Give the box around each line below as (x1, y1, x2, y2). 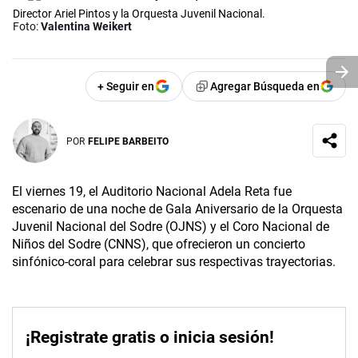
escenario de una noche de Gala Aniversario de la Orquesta (12, 201, 343, 217)
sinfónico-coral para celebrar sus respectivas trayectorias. (12, 254, 336, 270)
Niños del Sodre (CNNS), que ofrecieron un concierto (12, 237, 305, 253)
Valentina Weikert (41, 20, 132, 34)
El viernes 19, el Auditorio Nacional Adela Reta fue (12, 184, 292, 200)
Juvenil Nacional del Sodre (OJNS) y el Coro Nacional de (12, 219, 329, 235)
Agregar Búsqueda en (210, 80, 320, 93)
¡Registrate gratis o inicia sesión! (26, 328, 274, 348)
